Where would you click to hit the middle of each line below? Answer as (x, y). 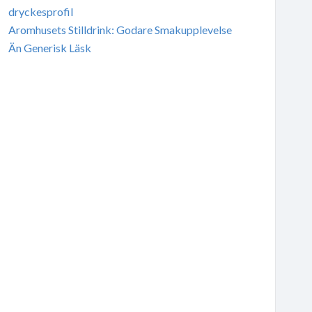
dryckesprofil (40, 11)
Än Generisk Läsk (49, 47)
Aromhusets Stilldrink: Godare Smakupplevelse (120, 29)
